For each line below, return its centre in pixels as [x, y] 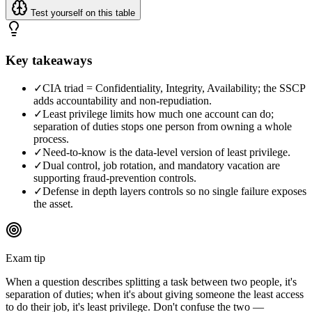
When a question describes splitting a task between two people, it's [151, 281]
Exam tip [25, 258]
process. [51, 139]
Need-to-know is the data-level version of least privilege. [166, 152]
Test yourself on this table [81, 13]
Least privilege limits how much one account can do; [158, 114]
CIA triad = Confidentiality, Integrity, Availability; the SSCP [174, 88]
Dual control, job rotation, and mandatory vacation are [161, 165]
